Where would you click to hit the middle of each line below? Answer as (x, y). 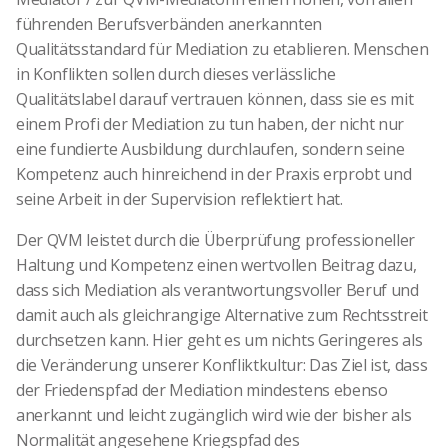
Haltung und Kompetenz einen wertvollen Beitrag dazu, (216, 265)
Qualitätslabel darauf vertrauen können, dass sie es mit (215, 99)
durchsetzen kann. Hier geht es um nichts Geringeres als (219, 340)
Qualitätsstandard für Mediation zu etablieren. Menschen (222, 49)
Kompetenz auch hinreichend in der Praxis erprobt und (214, 174)
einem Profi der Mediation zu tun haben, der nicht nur (210, 124)
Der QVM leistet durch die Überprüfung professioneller (216, 240)
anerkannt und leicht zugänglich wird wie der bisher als (214, 415)
